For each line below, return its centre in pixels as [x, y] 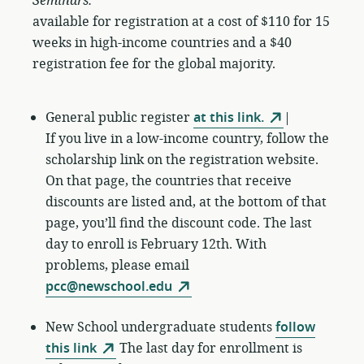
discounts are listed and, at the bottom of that [186, 202]
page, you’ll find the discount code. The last [179, 223]
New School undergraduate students [160, 327]
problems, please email [117, 266]
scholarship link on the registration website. [182, 160]
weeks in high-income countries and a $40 [162, 43]
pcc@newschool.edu [109, 287]
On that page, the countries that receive [169, 181]
